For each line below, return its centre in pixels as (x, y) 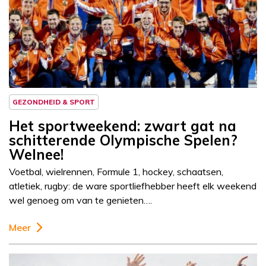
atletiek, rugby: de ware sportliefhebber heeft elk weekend (133, 186)
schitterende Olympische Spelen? (123, 140)
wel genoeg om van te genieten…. (80, 200)
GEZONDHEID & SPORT (54, 102)
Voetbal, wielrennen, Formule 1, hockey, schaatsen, (116, 172)
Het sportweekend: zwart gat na (123, 126)
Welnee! (36, 155)
